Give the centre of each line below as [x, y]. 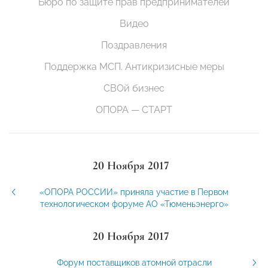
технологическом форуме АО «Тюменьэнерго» [134, 204]
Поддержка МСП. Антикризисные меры [134, 67]
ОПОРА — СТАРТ [134, 110]
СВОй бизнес [134, 89]
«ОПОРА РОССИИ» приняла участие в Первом [134, 192]
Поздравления [134, 45]
